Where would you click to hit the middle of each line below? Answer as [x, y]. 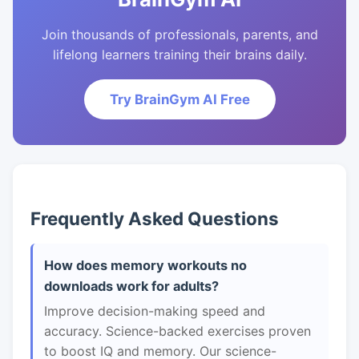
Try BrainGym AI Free [179, 99]
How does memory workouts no [145, 265]
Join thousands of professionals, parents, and [179, 34]
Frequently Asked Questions [155, 218]
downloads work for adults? [131, 286]
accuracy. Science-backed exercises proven [177, 331]
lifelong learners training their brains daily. [179, 54]
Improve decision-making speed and [155, 311]
